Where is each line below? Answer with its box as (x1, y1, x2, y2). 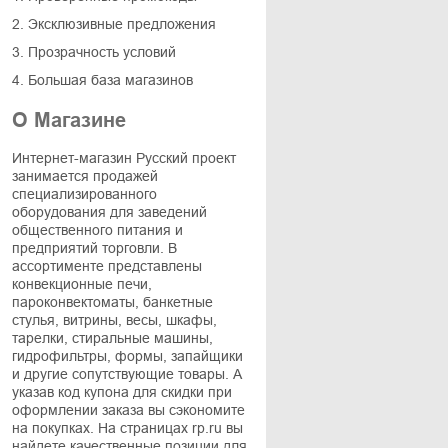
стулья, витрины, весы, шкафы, (12, 312, 217, 328)
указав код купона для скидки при (12, 384, 232, 400)
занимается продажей (12, 168, 158, 184)
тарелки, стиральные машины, (12, 330, 213, 346)
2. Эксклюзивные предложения (12, 16, 216, 32)
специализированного (12, 186, 157, 202)
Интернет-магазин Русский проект (12, 150, 236, 166)
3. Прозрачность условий (12, 44, 176, 60)
